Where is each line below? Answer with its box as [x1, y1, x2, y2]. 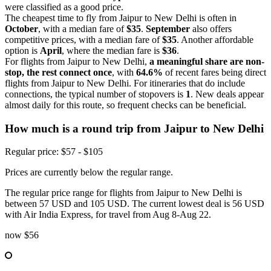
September [146, 23, 190, 34]
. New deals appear [191, 88, 264, 99]
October [5, 23, 38, 34]
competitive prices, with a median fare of [5, 34, 162, 45]
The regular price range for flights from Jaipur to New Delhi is [5, 188, 242, 198]
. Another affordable [177, 34, 253, 45]
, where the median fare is [62, 45, 162, 56]
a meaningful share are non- [149, 56, 264, 67]
